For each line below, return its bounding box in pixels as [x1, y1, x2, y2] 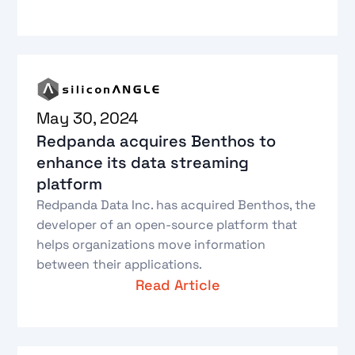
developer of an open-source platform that [36, 216, 298, 234]
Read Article [135, 276, 220, 295]
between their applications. [36, 256, 203, 273]
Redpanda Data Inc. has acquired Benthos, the [36, 197, 316, 214]
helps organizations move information [36, 236, 266, 254]
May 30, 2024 [36, 108, 139, 129]
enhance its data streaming [36, 152, 250, 174]
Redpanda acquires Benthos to [36, 131, 277, 152]
